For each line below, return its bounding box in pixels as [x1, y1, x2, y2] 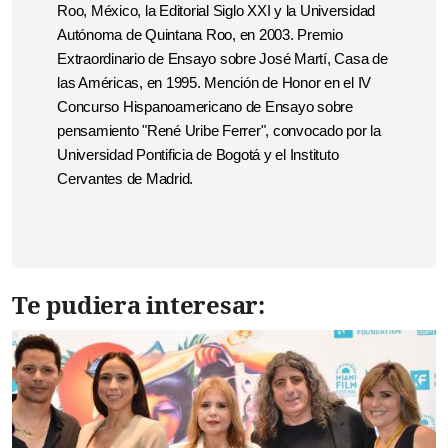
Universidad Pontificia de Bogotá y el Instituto [57, 146, 339, 164]
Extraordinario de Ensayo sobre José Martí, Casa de [57, 50, 388, 68]
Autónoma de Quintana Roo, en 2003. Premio [57, 26, 343, 44]
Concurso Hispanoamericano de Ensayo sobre [57, 98, 353, 116]
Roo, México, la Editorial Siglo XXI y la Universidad [57, 2, 375, 20]
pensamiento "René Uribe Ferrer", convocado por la [57, 122, 381, 140]
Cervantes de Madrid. [57, 170, 193, 188]
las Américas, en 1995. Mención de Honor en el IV [57, 74, 371, 92]
